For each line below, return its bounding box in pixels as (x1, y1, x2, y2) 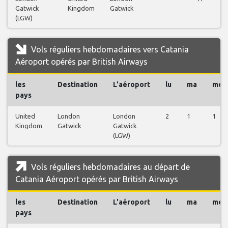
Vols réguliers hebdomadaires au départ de (29, 162, 190, 172)
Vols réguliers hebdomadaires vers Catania (29, 44, 189, 54)
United (15, 112, 35, 120)
